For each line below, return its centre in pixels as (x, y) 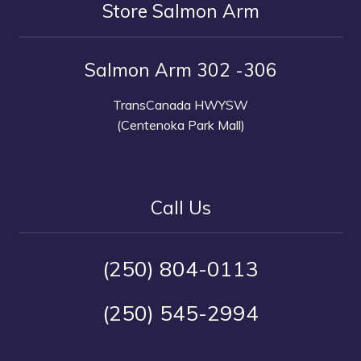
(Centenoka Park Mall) (180, 124)
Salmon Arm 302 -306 (180, 70)
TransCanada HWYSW (180, 104)
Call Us (180, 207)
